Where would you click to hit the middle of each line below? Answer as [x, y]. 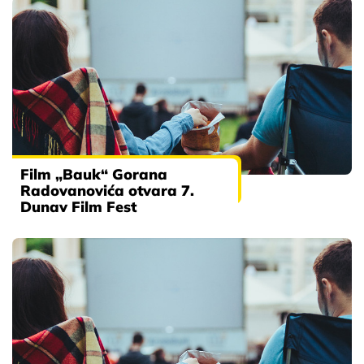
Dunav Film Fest [78, 207]
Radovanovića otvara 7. [107, 191]
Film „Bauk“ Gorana [94, 175]
